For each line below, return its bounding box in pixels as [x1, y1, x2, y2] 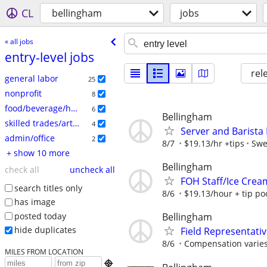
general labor [4, 72, 58, 84]
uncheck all [69, 163, 115, 175]
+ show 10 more [13, 147, 70, 159]
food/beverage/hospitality [70, 102, 77, 114]
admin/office [4, 132, 55, 144]
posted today [14, 210, 66, 222]
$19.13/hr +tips [184, 138, 244, 149]
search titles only [14, 182, 82, 194]
